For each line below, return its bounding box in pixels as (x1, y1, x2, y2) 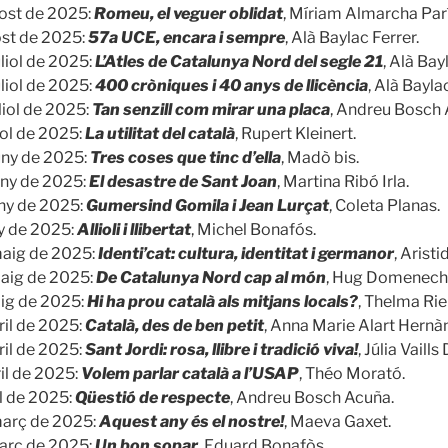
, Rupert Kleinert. (235, 123, 356, 143)
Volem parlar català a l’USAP (81, 363, 299, 383)
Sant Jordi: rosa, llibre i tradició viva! (85, 339, 358, 359)
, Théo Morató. (299, 363, 405, 383)
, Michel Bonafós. (191, 219, 316, 239)
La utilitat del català (85, 123, 235, 143)
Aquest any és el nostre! (99, 411, 284, 431)
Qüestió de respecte (75, 387, 230, 407)
